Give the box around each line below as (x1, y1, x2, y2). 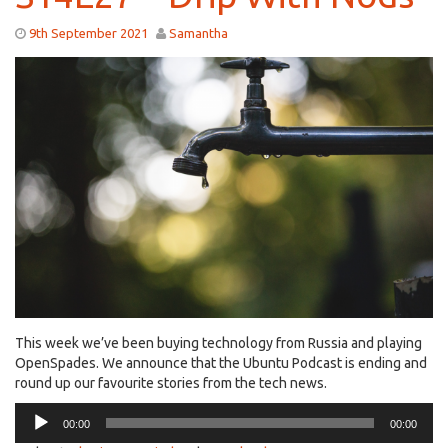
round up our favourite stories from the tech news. (15, 375, 327, 392)
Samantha (169, 26, 228, 41)
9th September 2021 (29, 26, 148, 41)
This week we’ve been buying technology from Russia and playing (15, 335, 422, 352)
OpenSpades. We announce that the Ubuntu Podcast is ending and (15, 355, 427, 372)
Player (14, 424, 53, 441)
